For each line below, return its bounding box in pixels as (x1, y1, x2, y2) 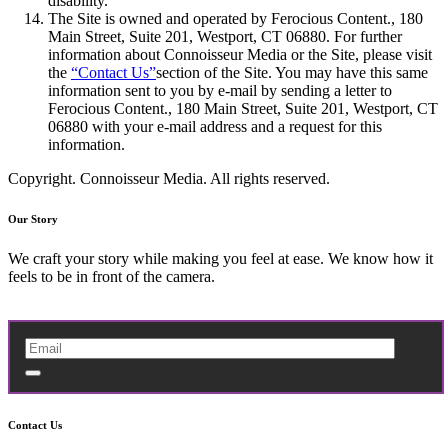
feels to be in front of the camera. (8, 267, 215, 285)
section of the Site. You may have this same (156, 64, 428, 81)
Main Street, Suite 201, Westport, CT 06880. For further (48, 28, 402, 45)
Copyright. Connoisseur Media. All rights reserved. (8, 170, 330, 187)
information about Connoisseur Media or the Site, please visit (48, 46, 432, 63)
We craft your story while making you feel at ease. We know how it (8, 249, 433, 267)
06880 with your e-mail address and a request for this (48, 118, 382, 135)
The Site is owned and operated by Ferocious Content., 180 (48, 10, 423, 27)
